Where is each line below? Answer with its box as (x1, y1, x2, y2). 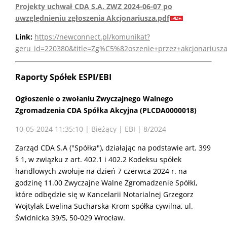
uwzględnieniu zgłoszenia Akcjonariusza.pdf (15, 13, 169, 23)
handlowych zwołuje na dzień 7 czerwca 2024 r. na (15, 166, 187, 176)
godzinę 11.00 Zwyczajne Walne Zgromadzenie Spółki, (15, 177, 197, 187)
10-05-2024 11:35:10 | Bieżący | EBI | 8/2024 (15, 124, 166, 134)
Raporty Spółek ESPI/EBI (15, 71, 111, 83)
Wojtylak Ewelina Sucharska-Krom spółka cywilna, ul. (15, 201, 193, 211)
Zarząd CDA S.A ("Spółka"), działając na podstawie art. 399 (15, 142, 211, 153)
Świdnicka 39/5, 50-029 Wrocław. (15, 212, 125, 222)
